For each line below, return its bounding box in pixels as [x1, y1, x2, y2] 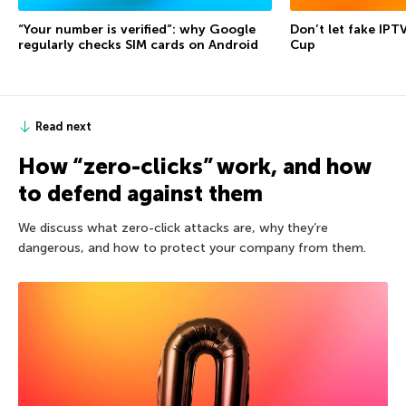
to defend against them [18, 179, 263, 207]
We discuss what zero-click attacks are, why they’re [18, 219, 328, 236]
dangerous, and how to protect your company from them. [18, 239, 366, 256]
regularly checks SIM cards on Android [18, 36, 258, 53]
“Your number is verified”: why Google [18, 21, 256, 37]
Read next [35, 119, 92, 133]
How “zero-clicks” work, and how [18, 152, 371, 179]
